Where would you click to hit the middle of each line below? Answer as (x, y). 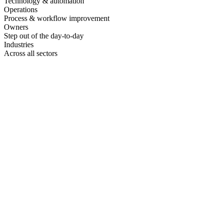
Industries (19, 45)
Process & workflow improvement (57, 18)
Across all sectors (31, 54)
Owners (16, 27)
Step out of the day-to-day (44, 36)
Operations (21, 10)
